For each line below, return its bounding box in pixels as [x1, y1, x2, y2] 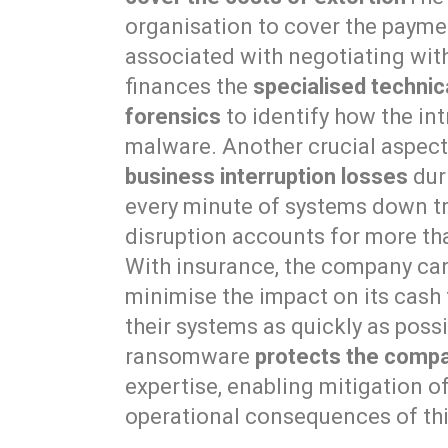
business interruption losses [125, 164, 409, 190]
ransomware [125, 344, 256, 370]
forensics [125, 104, 222, 130]
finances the [125, 74, 254, 100]
